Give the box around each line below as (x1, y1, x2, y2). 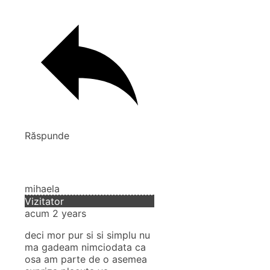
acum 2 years (25, 207, 86, 220)
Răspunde (25, 130, 69, 142)
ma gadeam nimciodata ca (25, 241, 146, 254)
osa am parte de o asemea (25, 253, 147, 266)
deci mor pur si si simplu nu (25, 229, 150, 242)
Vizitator (25, 195, 64, 208)
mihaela (25, 183, 60, 195)
